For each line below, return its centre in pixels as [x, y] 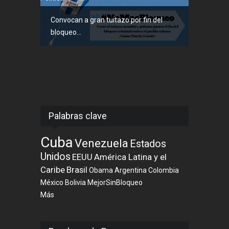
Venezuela [101, 143]
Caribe [53, 170]
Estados [148, 144]
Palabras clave [78, 116]
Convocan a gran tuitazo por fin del [107, 20]
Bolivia [75, 183]
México [52, 183]
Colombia [164, 170]
